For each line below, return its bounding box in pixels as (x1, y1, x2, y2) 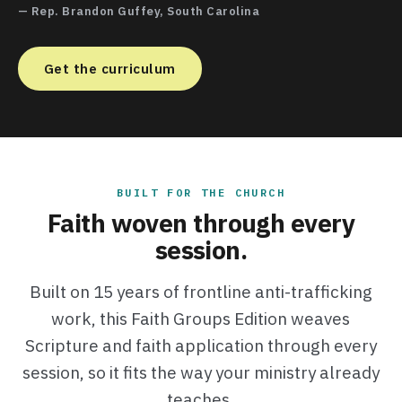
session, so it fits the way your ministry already (22, 361, 380, 383)
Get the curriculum (43, 59, 176, 77)
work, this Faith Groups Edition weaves (51, 307, 351, 329)
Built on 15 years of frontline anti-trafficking (29, 280, 372, 302)
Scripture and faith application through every (24, 334, 377, 356)
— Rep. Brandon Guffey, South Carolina (17, 3, 260, 19)
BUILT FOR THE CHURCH (116, 185, 285, 199)
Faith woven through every (47, 205, 354, 240)
